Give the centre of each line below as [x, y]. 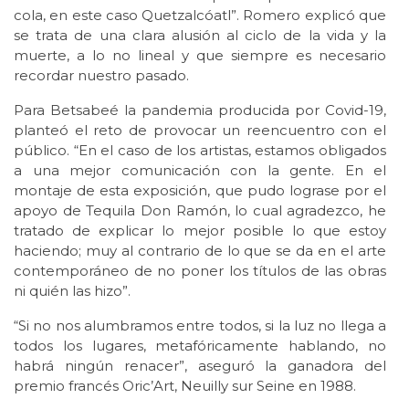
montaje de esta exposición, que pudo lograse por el [200, 191]
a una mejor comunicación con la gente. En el [200, 171]
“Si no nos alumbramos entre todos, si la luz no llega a [200, 326]
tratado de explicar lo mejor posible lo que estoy [200, 231]
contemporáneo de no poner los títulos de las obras [200, 271]
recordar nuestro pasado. [101, 76]
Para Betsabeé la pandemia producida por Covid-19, [200, 110]
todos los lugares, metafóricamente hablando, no [200, 346]
